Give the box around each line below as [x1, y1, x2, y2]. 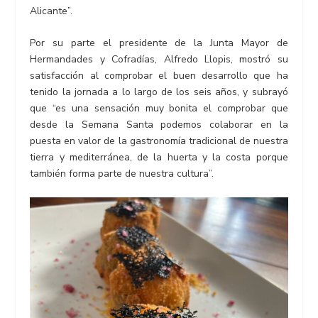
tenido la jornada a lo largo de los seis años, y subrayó [30, 84, 288, 99]
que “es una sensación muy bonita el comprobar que [30, 101, 288, 115]
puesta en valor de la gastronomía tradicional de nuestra [30, 133, 288, 148]
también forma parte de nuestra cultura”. [30, 166, 214, 180]
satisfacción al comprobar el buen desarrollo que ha [30, 68, 288, 82]
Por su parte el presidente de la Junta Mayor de [30, 35, 288, 50]
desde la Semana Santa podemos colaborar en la [30, 117, 288, 131]
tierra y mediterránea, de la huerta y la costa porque [30, 150, 288, 164]
